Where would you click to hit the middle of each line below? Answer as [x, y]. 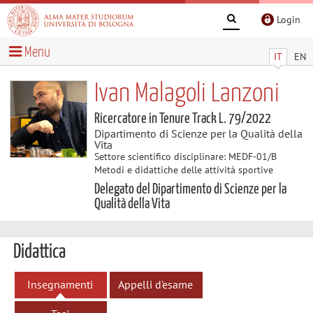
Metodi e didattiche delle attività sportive [183, 169]
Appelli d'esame [155, 284]
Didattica [39, 252]
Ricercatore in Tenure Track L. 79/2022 [182, 118]
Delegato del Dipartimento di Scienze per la [190, 189]
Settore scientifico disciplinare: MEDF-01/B [185, 156]
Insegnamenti [60, 284]
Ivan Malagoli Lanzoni [187, 94]
